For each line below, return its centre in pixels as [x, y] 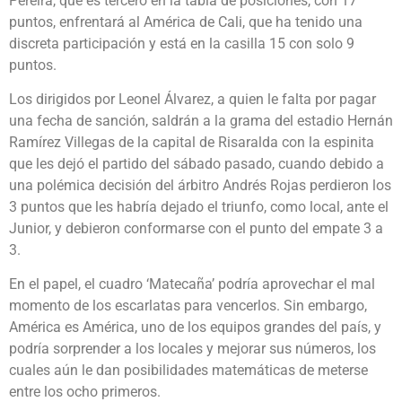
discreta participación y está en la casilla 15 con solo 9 [182, 43]
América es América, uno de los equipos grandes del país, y [195, 328]
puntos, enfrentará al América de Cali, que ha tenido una [186, 22]
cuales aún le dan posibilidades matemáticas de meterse [188, 371]
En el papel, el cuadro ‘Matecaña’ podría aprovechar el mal [192, 284]
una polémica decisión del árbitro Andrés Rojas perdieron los [200, 185]
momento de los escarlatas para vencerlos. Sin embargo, [188, 306]
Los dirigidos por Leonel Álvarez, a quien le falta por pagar [192, 99]
